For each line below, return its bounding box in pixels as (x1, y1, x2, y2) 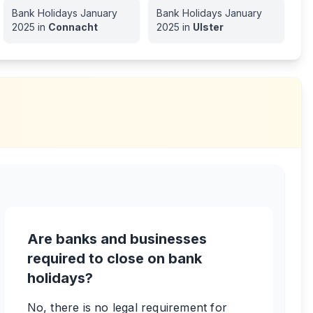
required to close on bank (27, 250, 202, 267)
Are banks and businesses (27, 231, 207, 247)
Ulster (192, 21, 224, 33)
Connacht (48, 21, 98, 33)
